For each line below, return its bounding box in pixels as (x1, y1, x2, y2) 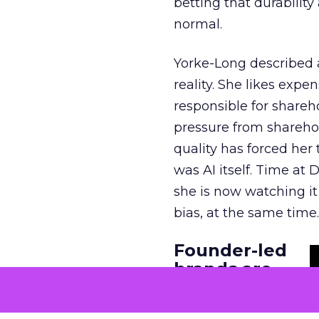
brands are (174, 258, 272, 279)
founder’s (174, 296, 263, 316)
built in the (174, 277, 275, 298)
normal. (174, 16, 222, 32)
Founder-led (174, 240, 287, 261)
